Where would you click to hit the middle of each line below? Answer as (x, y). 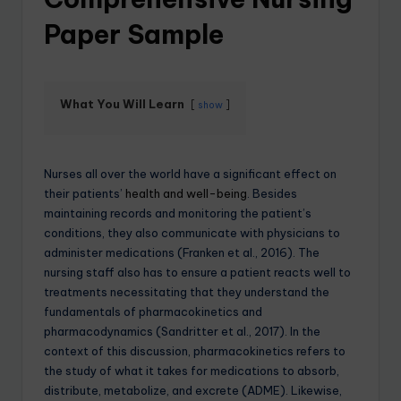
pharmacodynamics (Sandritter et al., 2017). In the (182, 331)
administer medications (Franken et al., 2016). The (182, 252)
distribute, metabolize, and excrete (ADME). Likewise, (193, 390)
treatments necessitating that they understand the (187, 291)
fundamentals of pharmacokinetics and (153, 311)
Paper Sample (134, 34)
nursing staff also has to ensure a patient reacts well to (197, 272)
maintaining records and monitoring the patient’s (178, 213)
